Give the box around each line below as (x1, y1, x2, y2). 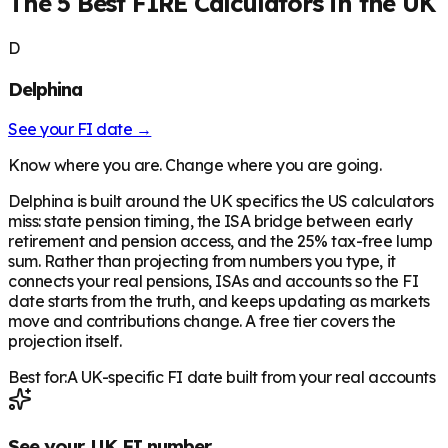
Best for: (8, 367, 67, 388)
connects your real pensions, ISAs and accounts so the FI (8, 271, 419, 292)
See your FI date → (8, 119, 152, 140)
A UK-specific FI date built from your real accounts (66, 367, 436, 388)
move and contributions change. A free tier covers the (8, 311, 396, 332)
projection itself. (8, 331, 122, 352)
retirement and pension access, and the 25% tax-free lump (8, 231, 433, 252)
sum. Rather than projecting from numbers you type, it (8, 251, 396, 272)
